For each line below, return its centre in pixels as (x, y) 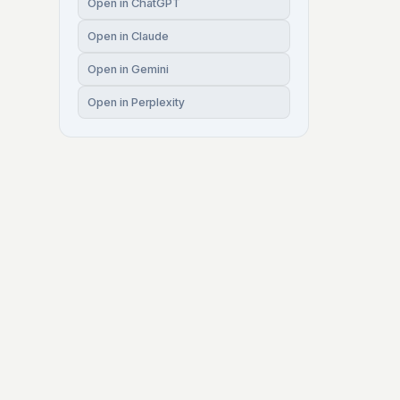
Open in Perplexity (136, 102)
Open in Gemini (128, 69)
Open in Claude (128, 36)
